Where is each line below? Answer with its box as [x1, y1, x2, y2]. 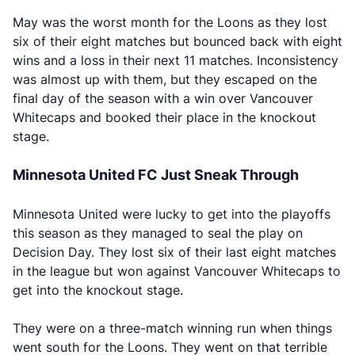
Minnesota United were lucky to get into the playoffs [13, 206, 330, 222]
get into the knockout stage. [13, 282, 183, 298]
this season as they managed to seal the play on [13, 225, 303, 241]
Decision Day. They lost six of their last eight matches [13, 244, 336, 260]
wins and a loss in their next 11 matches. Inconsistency [13, 52, 338, 68]
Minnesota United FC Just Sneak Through [13, 166, 299, 183]
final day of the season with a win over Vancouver [13, 90, 313, 106]
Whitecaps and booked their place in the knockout [13, 109, 316, 125]
